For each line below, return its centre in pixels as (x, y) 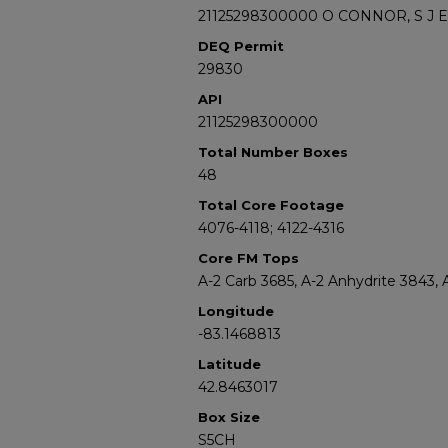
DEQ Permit (241, 46)
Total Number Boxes (273, 152)
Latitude (229, 364)
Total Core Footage (271, 205)
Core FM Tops (248, 258)
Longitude (236, 311)
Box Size (229, 417)
